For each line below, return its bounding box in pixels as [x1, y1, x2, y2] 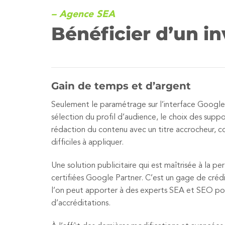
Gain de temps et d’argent [51, 80, 191, 92]
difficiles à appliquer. [51, 139, 124, 147]
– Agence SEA [51, 9, 115, 20]
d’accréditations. [51, 199, 110, 208]
